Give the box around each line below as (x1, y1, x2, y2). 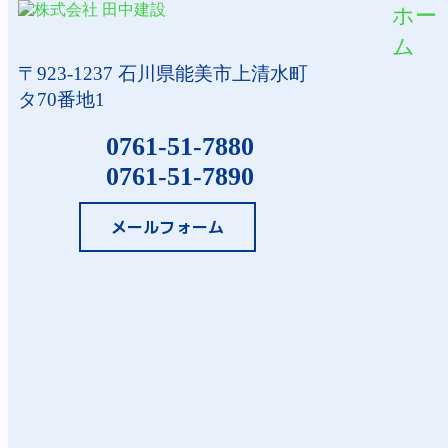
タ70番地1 (18, 88, 105, 110)
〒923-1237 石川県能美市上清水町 (18, 62, 308, 84)
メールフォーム (110, 215, 225, 238)
